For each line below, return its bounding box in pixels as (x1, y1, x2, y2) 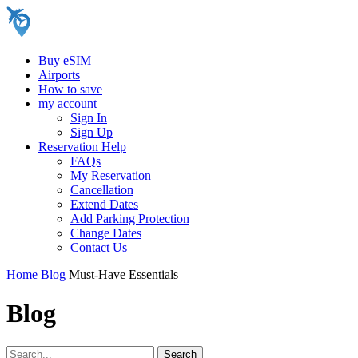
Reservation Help (38, 140, 126, 153)
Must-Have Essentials (69, 268, 178, 281)
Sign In (70, 111, 107, 125)
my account (38, 97, 97, 110)
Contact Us (70, 241, 127, 254)
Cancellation (70, 183, 133, 197)
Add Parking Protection (70, 212, 189, 225)
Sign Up (70, 125, 113, 139)
